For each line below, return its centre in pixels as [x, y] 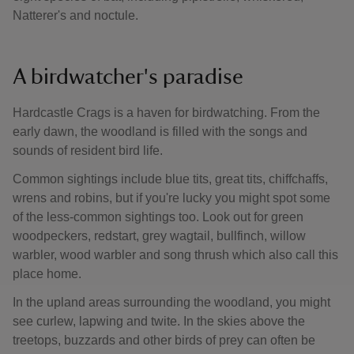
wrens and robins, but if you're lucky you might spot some [171, 198]
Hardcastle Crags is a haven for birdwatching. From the [166, 113]
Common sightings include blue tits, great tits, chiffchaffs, [170, 179]
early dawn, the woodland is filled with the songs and [160, 132]
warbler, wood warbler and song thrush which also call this [175, 255]
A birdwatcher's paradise [130, 77]
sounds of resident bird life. [91, 151]
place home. [49, 274]
